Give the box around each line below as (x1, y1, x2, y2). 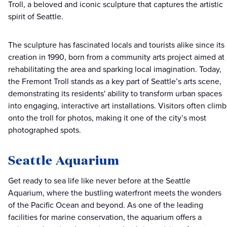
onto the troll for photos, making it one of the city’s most (8, 112, 206, 124)
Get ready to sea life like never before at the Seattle (8, 175, 191, 187)
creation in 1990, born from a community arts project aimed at (8, 51, 224, 63)
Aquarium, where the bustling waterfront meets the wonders (8, 187, 221, 199)
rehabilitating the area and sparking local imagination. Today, (8, 63, 221, 75)
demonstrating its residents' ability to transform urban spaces (8, 88, 222, 100)
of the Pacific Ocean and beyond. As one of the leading (8, 199, 203, 211)
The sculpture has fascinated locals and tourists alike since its (8, 39, 224, 51)
